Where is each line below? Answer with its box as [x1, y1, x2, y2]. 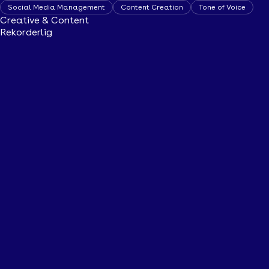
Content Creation [121, 2, 183, 11]
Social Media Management [8, 2, 105, 11]
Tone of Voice [199, 2, 246, 11]
